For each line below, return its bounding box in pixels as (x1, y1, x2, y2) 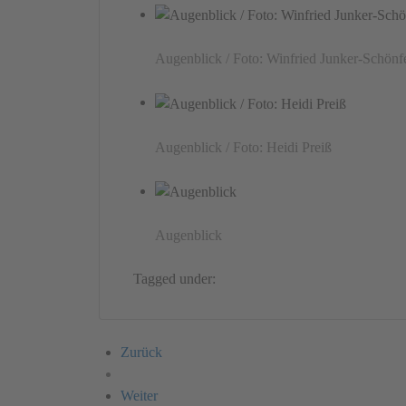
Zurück (121, 344, 162, 361)
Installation (287, 274, 342, 287)
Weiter (121, 388, 158, 404)
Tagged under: (133, 271, 217, 287)
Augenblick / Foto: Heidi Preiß (155, 139, 333, 155)
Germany (227, 274, 271, 287)
